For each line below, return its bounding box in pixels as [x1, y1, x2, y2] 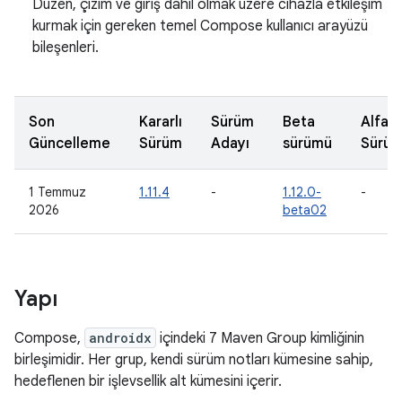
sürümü [283, 135, 332, 153]
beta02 [283, 202, 327, 218]
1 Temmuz [29, 184, 86, 200]
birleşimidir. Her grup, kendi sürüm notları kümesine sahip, [14, 351, 373, 369]
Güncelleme [29, 135, 110, 153]
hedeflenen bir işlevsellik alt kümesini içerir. [14, 372, 282, 390]
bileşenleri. [32, 39, 99, 57]
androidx [89, 329, 152, 346]
